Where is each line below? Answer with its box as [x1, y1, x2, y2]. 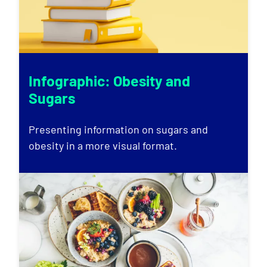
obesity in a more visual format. [29, 138, 177, 152]
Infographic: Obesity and [29, 71, 190, 89]
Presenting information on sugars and [29, 122, 208, 136]
